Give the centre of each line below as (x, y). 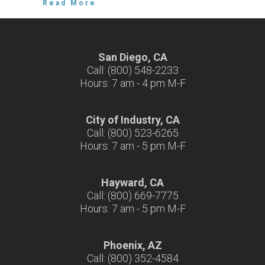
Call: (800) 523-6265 (132, 133)
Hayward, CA (132, 182)
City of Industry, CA (132, 120)
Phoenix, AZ (132, 245)
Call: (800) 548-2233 (132, 70)
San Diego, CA (132, 57)
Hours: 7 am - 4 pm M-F (132, 83)
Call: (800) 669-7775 (132, 195)
